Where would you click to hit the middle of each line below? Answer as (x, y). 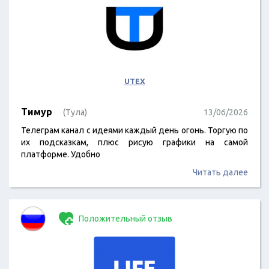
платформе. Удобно (61, 154)
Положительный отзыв (125, 219)
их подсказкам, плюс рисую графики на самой (134, 142)
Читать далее (220, 172)
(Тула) (75, 112)
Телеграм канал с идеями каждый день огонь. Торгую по (134, 130)
